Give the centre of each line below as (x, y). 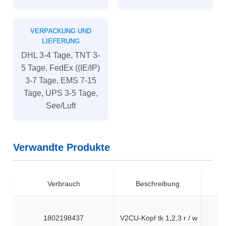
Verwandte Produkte (62, 147)
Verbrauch (64, 184)
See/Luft (61, 105)
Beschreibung (158, 184)
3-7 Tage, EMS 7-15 (61, 80)
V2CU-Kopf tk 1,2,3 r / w (159, 218)
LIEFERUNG (61, 41)
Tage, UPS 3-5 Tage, (61, 93)
